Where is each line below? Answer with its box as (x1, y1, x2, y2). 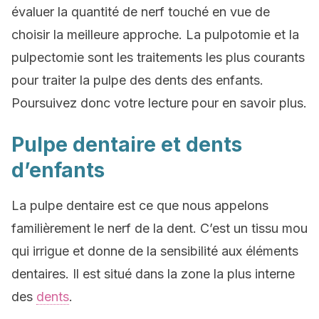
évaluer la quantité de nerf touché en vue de (11, 4, 270, 19)
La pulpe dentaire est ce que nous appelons (11, 198, 268, 213)
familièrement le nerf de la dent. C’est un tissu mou (11, 221, 308, 236)
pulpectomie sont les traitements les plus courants (11, 50, 305, 65)
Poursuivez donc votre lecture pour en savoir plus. (11, 95, 307, 110)
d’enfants (11, 158, 105, 182)
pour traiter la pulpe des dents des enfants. (11, 73, 263, 88)
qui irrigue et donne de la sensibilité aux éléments (11, 244, 298, 258)
